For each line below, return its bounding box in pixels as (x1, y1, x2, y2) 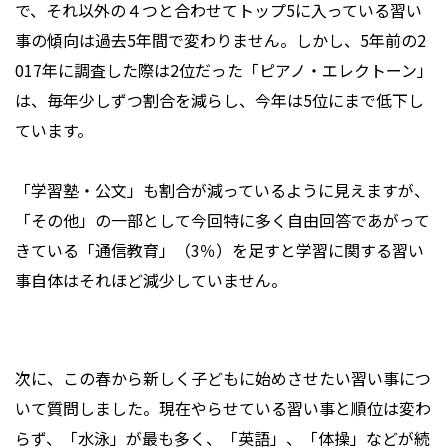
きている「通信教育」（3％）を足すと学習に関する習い (15, 238, 424, 263)
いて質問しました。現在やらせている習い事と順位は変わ (15, 396, 431, 421)
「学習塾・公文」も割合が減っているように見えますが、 (15, 178, 430, 203)
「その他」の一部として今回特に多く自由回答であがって (15, 208, 430, 233)
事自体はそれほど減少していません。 (15, 268, 287, 293)
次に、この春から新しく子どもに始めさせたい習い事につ (15, 366, 431, 391)
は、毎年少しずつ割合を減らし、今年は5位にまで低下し (15, 88, 424, 113)
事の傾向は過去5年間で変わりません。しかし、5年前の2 (15, 28, 426, 53)
